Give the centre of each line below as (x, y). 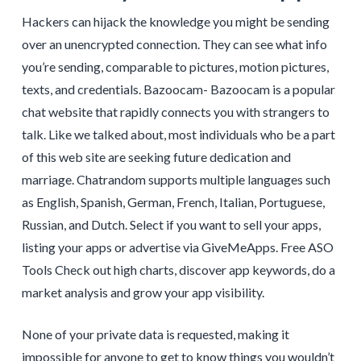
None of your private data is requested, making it (155, 334)
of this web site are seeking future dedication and (156, 156)
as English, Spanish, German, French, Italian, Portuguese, (173, 201)
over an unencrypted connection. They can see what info (174, 44)
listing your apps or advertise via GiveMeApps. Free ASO (177, 247)
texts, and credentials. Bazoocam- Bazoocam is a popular (178, 89)
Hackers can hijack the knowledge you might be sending (175, 21)
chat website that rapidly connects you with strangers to (175, 111)
